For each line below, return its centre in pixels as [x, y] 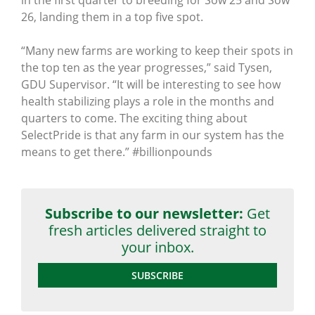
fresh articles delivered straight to [157, 230]
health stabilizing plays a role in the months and [148, 101]
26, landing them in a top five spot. [112, 17]
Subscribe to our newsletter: [144, 213]
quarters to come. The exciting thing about [134, 118]
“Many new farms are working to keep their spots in [157, 50]
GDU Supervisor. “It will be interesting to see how [151, 84]
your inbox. [157, 247]
